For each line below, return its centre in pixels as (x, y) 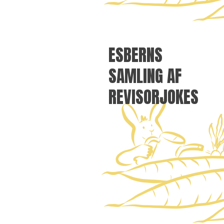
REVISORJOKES (153, 96)
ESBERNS (135, 54)
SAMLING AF (145, 75)
